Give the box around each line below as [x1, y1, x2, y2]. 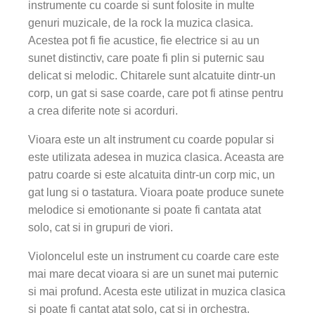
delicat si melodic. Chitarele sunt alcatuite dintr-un [28, 70, 276, 82]
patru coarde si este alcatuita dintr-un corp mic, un [28, 169, 275, 181]
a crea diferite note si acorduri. [28, 105, 178, 117]
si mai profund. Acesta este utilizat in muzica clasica [28, 285, 285, 297]
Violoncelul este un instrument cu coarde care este [28, 250, 279, 262]
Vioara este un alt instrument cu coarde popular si [28, 134, 274, 146]
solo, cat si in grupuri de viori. [28, 221, 173, 233]
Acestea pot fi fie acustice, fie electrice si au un [28, 34, 259, 46]
